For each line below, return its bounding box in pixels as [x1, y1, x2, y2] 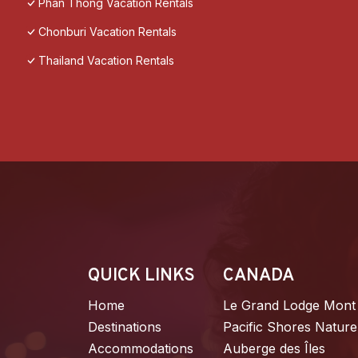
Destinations [88, 319, 161, 336]
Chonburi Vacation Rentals [38, 25, 177, 39]
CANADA [223, 265, 295, 288]
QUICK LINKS [88, 265, 195, 288]
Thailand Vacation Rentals [38, 54, 174, 68]
